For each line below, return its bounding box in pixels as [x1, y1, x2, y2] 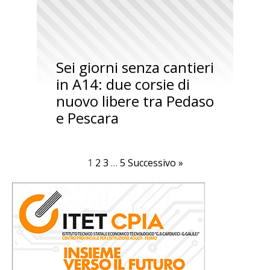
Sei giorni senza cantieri [55, 57, 214, 77]
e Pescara [55, 107, 119, 128]
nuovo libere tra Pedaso [55, 90, 214, 111]
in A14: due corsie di [55, 74, 190, 94]
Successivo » [127, 155, 183, 169]
